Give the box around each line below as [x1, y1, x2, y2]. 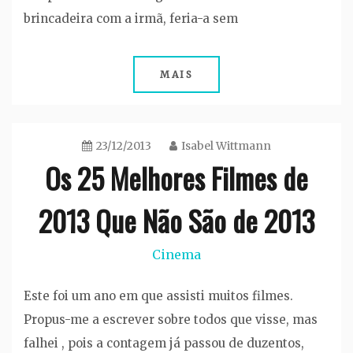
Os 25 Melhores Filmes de [45, 156, 308, 199]
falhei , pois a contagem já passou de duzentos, [24, 336, 304, 351]
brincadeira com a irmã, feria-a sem [24, 10, 238, 26]
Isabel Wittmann [181, 138, 271, 153]
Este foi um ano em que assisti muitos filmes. [24, 288, 293, 304]
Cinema [152, 246, 201, 262]
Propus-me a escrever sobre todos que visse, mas [24, 312, 318, 328]
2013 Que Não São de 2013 [39, 199, 314, 241]
